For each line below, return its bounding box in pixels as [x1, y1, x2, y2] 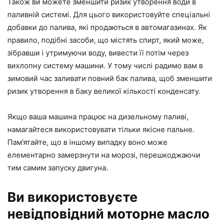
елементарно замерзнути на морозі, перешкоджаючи [7, 150, 200, 160]
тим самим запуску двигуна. [7, 163, 108, 172]
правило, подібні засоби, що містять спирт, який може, [7, 35, 204, 45]
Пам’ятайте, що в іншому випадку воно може [7, 137, 167, 147]
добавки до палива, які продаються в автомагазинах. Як [7, 22, 207, 32]
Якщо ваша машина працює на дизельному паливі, [7, 111, 189, 121]
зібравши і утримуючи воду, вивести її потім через [7, 48, 189, 57]
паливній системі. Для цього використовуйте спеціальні [7, 9, 210, 19]
